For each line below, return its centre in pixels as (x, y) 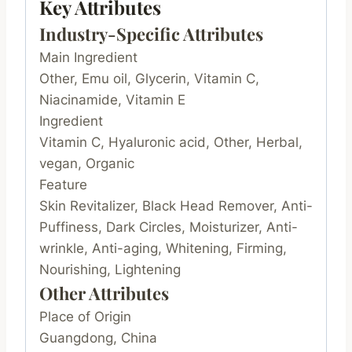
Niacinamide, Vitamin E (112, 99)
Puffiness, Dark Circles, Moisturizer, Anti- (169, 227)
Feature (63, 184)
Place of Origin (85, 316)
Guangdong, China (98, 337)
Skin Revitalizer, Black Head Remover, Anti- (176, 205)
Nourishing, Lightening (110, 269)
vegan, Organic (87, 163)
